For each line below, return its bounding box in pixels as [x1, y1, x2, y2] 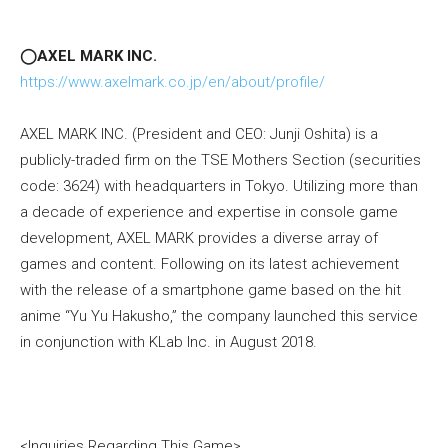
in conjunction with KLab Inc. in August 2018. [20, 333, 317, 352]
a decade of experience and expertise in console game [20, 203, 398, 222]
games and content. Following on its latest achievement [20, 255, 399, 274]
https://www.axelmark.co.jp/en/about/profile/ [20, 73, 325, 92]
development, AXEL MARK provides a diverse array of [20, 229, 378, 248]
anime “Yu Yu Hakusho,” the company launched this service [20, 307, 418, 326]
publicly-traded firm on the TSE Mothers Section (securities [20, 151, 421, 170]
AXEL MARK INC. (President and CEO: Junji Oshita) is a [20, 125, 378, 144]
